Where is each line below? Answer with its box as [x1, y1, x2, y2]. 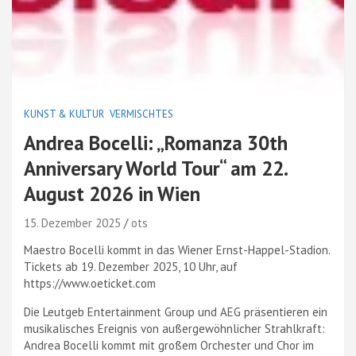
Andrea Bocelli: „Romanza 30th [24, 130, 288, 156]
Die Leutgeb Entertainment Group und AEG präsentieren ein [24, 304, 327, 319]
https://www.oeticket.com [24, 275, 156, 291]
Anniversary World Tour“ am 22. [24, 155, 287, 181]
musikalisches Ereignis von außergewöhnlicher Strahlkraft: [24, 320, 325, 336]
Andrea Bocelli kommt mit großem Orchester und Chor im [24, 337, 314, 353]
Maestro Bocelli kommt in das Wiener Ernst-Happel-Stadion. [24, 242, 330, 257]
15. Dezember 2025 [24, 215, 121, 230]
